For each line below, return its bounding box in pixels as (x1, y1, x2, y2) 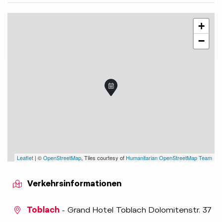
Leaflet (17, 154, 33, 162)
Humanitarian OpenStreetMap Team (126, 154, 212, 162)
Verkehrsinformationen (27, 179, 121, 189)
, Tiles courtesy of (81, 154, 126, 162)
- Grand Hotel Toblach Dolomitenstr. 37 (59, 205, 212, 215)
